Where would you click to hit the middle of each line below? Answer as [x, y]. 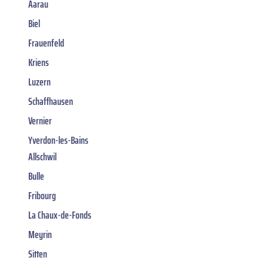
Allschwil [42, 156]
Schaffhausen [51, 101]
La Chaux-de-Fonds [60, 215]
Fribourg [42, 195]
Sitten [38, 254]
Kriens [39, 62]
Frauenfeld [46, 43]
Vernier [40, 121]
